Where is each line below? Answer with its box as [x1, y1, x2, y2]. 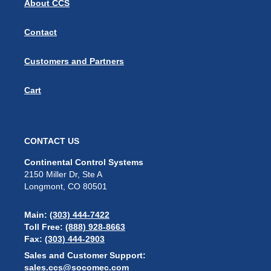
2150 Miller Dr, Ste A [24, 169, 102, 180]
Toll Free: [24, 222, 65, 232]
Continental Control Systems [24, 157, 143, 168]
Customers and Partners [24, 56, 124, 67]
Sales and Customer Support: [24, 250, 146, 261]
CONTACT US [24, 136, 79, 146]
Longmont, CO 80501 [24, 181, 107, 192]
